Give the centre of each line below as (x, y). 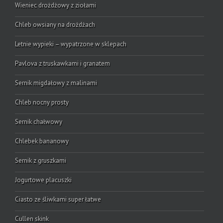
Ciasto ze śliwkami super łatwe (58, 200)
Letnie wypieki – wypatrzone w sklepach (71, 44)
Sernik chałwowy (39, 122)
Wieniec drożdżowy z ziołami (56, 5)
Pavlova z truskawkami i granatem (62, 64)
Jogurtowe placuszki (43, 180)
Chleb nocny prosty (42, 103)
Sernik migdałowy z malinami (56, 83)
